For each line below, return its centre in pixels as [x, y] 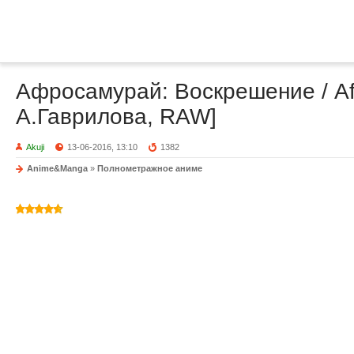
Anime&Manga [57, 168]
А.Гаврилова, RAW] [116, 117]
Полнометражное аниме [150, 168]
